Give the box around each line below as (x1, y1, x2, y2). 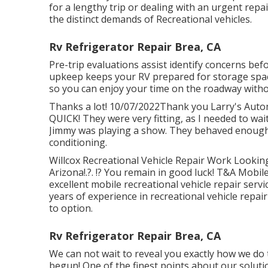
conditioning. (49, 136, 107, 149)
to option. (49, 202, 93, 215)
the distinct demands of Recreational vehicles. (49, 13, 252, 26)
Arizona (49, 166, 84, 179)
